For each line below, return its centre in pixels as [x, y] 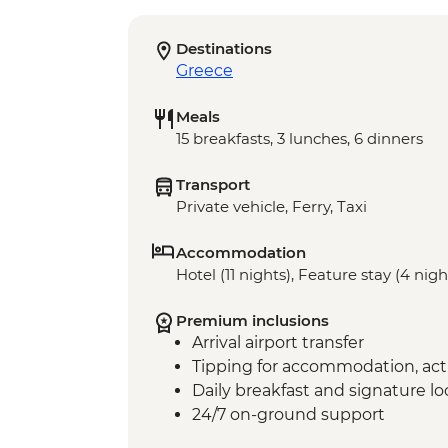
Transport [213, 185]
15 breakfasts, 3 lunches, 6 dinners [299, 139]
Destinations [224, 49]
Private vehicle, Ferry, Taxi [271, 207]
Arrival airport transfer [278, 343]
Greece [204, 71]
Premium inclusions [252, 321]
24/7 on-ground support [288, 415]
